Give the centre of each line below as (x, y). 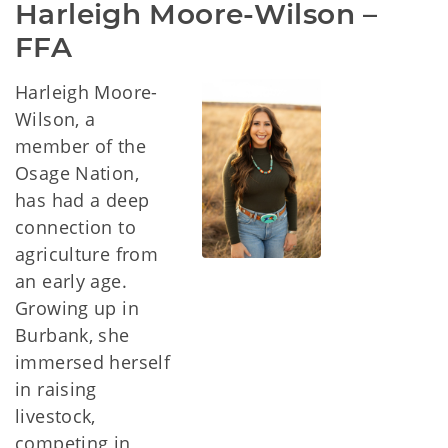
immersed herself (93, 362)
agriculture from (87, 254)
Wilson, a (55, 119)
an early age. (71, 281)
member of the (80, 146)
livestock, (55, 416)
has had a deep (82, 200)
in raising (56, 389)
